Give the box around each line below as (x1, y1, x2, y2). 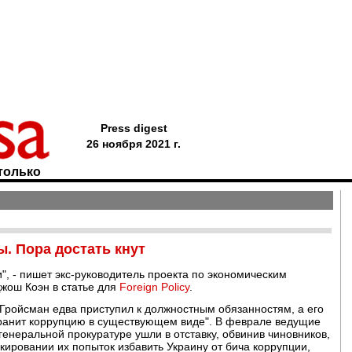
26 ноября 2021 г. (86, 137, 181, 150)
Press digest (100, 122, 167, 134)
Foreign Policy (119, 280, 189, 293)
